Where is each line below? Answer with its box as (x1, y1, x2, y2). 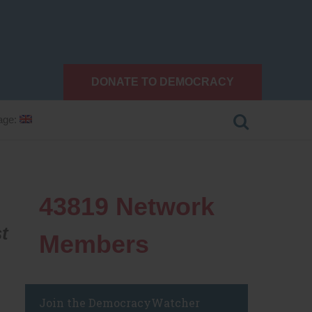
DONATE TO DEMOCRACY (91, 75, 234, 88)
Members (39, 229, 149, 258)
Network (109, 192, 214, 221)
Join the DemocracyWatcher (39, 295, 200, 310)
